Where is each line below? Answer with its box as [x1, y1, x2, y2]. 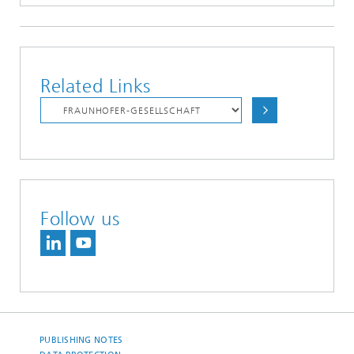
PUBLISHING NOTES [40, 335, 123, 345]
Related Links [40, 75, 151, 97]
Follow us [40, 208, 120, 230]
